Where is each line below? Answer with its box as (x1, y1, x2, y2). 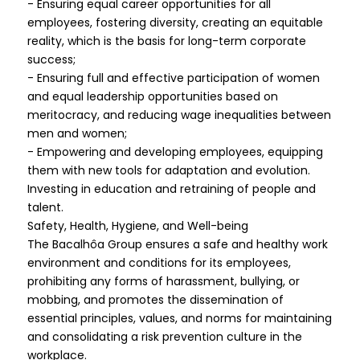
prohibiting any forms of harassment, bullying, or (27, 273, 300, 289)
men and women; (27, 125, 127, 141)
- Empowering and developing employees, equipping (27, 144, 323, 160)
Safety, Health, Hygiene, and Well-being (27, 218, 248, 234)
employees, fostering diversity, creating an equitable (27, 14, 323, 31)
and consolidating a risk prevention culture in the (27, 329, 302, 345)
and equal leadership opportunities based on (27, 88, 278, 104)
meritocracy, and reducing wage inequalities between (27, 107, 331, 123)
